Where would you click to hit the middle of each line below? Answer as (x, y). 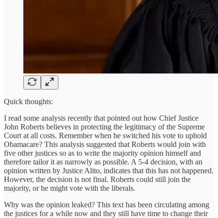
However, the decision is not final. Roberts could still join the (97, 179)
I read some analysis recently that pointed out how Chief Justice (101, 118)
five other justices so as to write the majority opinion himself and (102, 153)
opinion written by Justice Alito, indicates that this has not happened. (109, 170)
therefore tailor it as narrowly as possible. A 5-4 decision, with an (103, 162)
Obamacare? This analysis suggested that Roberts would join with (105, 144)
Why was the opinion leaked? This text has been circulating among (107, 204)
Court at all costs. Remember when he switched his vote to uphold (105, 135)
